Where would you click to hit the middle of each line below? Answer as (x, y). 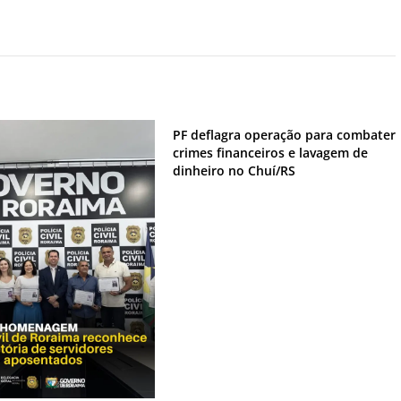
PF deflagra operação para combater (284, 135)
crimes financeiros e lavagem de (270, 153)
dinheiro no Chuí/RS (234, 171)
